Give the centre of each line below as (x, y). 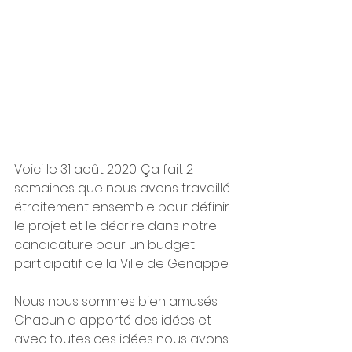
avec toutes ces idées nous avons (123, 339)
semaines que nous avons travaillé (124, 189)
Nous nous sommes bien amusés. (118, 302)
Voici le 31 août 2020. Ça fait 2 (105, 170)
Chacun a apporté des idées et (114, 321)
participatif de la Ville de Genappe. (123, 264)
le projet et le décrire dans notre (117, 226)
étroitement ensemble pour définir (123, 207)
